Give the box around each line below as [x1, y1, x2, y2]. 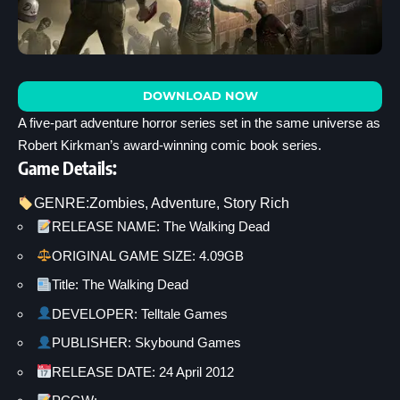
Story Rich [223, 196, 290, 212]
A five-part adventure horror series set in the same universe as [18, 114, 380, 130]
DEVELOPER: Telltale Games [52, 305, 229, 321]
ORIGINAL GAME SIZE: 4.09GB [52, 247, 245, 263]
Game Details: [18, 155, 117, 179]
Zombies [89, 196, 146, 212]
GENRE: [34, 196, 90, 212]
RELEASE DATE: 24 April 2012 [52, 363, 235, 379]
